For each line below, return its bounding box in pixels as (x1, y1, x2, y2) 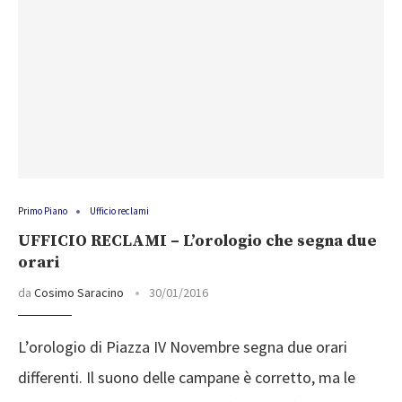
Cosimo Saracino (34, 284, 124, 301)
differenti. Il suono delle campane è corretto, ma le (18, 367, 355, 389)
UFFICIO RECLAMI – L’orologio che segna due (18, 231, 377, 252)
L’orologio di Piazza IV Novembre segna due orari (18, 336, 347, 358)
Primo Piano (18, 205, 67, 218)
